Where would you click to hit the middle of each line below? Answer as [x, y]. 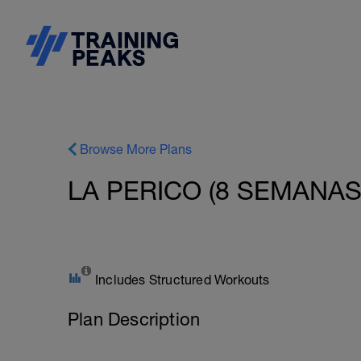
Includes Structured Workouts [183, 280]
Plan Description [134, 319]
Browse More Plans [136, 149]
